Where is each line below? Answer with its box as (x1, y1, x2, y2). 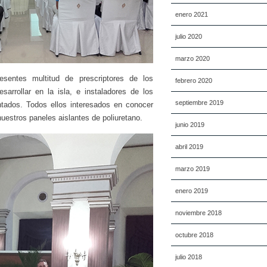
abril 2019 (175, 143, 203, 150)
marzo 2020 (175, 55, 210, 62)
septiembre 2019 (175, 99, 223, 106)
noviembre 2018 (175, 209, 222, 216)
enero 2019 (175, 187, 208, 194)
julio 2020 (175, 33, 202, 40)
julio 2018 (175, 253, 202, 260)
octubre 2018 (175, 231, 213, 238)
